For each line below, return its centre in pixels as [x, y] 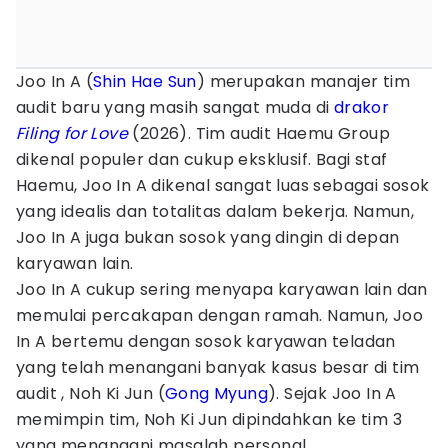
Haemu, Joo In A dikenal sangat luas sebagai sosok [223, 185]
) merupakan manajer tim [303, 81]
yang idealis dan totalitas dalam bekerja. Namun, [215, 211]
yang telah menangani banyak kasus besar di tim [218, 367]
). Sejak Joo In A [332, 393]
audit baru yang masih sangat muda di [175, 107]
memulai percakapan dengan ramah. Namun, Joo [220, 315]
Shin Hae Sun [145, 81]
